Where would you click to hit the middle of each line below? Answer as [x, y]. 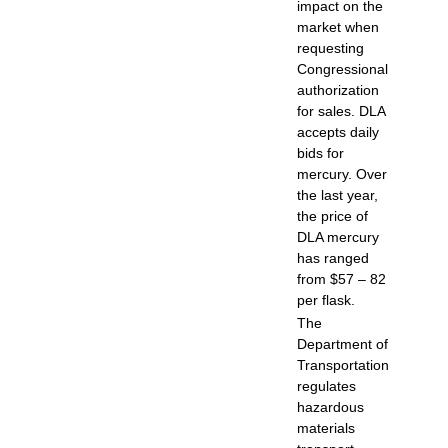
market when [338, 26]
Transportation [343, 364]
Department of [342, 343]
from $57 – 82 [341, 278]
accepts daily [338, 131]
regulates [326, 385]
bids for [320, 152]
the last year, [337, 194]
